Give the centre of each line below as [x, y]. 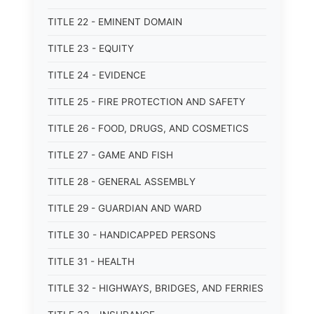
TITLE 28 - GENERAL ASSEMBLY [122, 182]
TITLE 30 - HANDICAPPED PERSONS [132, 235]
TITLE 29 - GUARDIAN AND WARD [125, 208]
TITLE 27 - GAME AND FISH [110, 155]
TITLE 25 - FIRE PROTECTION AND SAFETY [146, 102]
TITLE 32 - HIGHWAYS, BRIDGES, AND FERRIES [156, 288]
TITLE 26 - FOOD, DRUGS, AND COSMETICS [148, 128]
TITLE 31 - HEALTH [91, 261]
